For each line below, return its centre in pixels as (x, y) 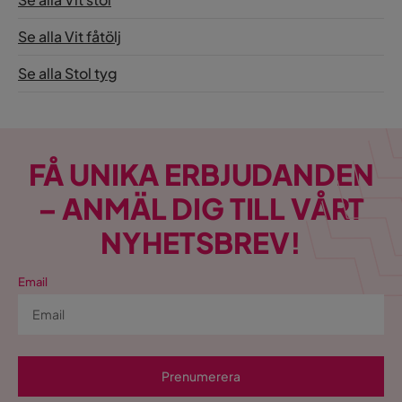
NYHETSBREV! (201, 242)
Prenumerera (201, 376)
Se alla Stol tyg (68, 73)
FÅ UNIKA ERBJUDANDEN (201, 174)
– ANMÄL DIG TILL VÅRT (201, 208)
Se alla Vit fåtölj (70, 36)
